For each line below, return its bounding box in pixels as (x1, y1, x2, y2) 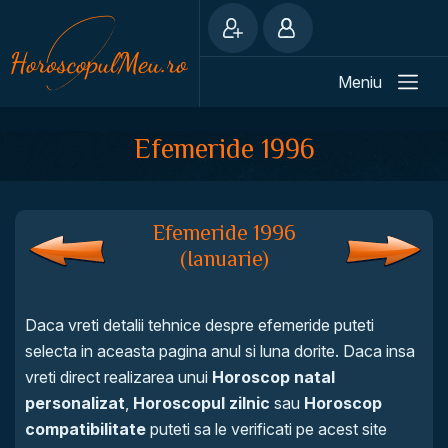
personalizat (25, 393, 125, 413)
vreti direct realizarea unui (25, 367, 212, 387)
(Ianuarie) (179, 246, 269, 271)
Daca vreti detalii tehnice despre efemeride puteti (25, 315, 374, 335)
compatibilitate (25, 419, 146, 439)
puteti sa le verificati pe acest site (146, 419, 387, 439)
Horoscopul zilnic (133, 393, 270, 413)
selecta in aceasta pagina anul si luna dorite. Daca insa (25, 341, 415, 361)
